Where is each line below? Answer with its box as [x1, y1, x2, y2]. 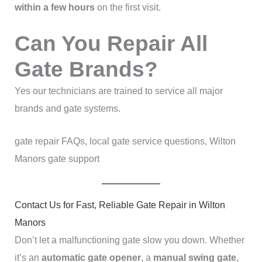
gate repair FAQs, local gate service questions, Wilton [14, 136, 236, 147]
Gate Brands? [14, 57, 158, 82]
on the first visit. [94, 2, 161, 12]
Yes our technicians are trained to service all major [14, 86, 223, 96]
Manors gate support [14, 154, 99, 164]
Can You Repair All [14, 32, 208, 56]
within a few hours [14, 2, 95, 12]
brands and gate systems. [14, 104, 120, 114]
